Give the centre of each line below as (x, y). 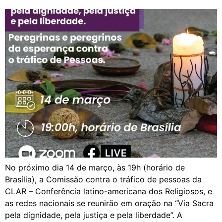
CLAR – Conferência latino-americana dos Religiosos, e (109, 191)
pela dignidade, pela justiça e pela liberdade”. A (94, 215)
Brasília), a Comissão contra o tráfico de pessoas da (103, 179)
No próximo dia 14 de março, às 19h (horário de (95, 167)
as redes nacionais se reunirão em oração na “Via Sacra (109, 203)
